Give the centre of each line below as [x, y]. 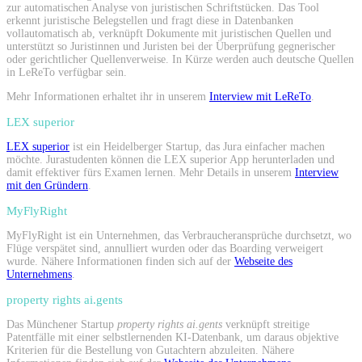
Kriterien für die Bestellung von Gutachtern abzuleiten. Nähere [150, 350]
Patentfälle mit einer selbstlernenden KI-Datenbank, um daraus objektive [173, 337]
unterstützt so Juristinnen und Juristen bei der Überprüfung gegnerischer [171, 46]
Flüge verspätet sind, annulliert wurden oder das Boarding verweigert [165, 248]
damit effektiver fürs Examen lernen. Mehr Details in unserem [151, 172]
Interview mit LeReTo [260, 96]
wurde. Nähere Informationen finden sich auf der [120, 261]
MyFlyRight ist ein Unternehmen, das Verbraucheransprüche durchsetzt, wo [179, 235]
